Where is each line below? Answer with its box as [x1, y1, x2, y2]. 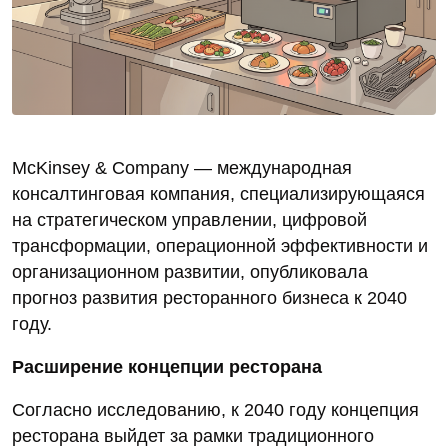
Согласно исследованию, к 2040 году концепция [12, 400, 419, 421]
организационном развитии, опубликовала [12, 262, 368, 283]
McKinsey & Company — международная [12, 158, 352, 179]
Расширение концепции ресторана [12, 357, 322, 378]
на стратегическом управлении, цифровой [12, 210, 367, 231]
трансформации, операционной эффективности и [12, 236, 428, 257]
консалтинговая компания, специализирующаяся [12, 184, 425, 205]
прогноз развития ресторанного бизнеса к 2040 [12, 288, 407, 309]
